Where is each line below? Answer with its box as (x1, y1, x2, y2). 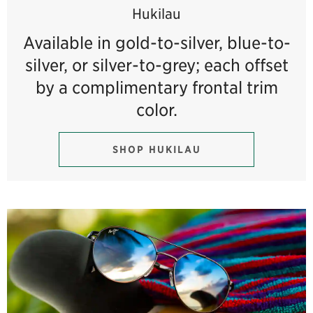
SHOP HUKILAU (112, 143, 201, 156)
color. (136, 100, 177, 119)
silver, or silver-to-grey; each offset (24, 55, 289, 74)
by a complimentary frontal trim (35, 78, 278, 96)
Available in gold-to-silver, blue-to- (22, 33, 291, 52)
